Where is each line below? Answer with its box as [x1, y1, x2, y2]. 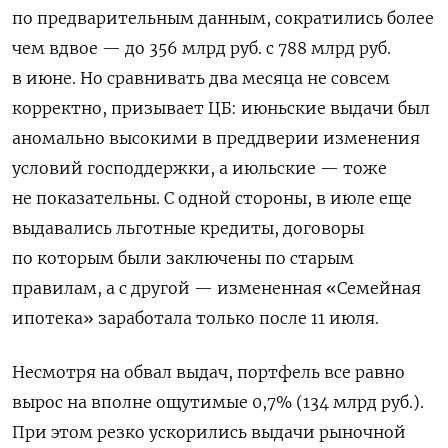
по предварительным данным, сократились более [12, 8, 434, 29]
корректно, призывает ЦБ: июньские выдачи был [12, 98, 430, 119]
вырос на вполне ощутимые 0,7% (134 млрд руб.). [12, 392, 424, 413]
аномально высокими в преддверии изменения [12, 128, 420, 149]
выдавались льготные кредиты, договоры [12, 218, 364, 239]
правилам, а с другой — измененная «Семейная [12, 278, 421, 299]
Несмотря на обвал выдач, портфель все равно [12, 362, 405, 383]
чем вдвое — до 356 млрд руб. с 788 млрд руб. [12, 38, 391, 59]
